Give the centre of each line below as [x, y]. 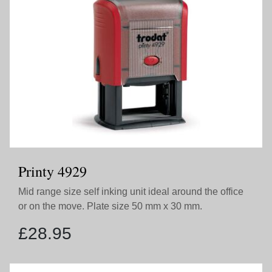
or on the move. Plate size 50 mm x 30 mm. [110, 206]
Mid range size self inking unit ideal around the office [131, 192]
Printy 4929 [53, 171]
